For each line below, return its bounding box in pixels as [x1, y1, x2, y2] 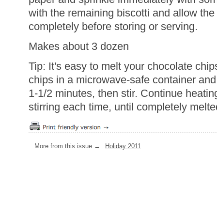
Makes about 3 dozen [29, 40, 129, 52]
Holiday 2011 [105, 142, 141, 150]
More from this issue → [34, 142, 102, 150]
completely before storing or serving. [29, 20, 198, 32]
